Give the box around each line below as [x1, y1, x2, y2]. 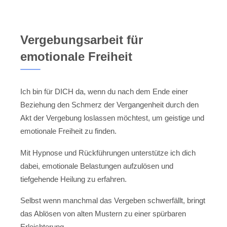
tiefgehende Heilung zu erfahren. [20, 174, 127, 183]
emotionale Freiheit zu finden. [20, 127, 117, 136]
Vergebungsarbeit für [20, 33, 143, 47]
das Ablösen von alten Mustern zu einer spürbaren [20, 209, 186, 218]
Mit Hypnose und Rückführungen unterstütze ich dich [20, 148, 196, 157]
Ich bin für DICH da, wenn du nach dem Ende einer [20, 87, 188, 96]
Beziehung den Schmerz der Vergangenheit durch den [20, 100, 199, 109]
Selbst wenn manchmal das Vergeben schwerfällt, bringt [20, 196, 205, 205]
